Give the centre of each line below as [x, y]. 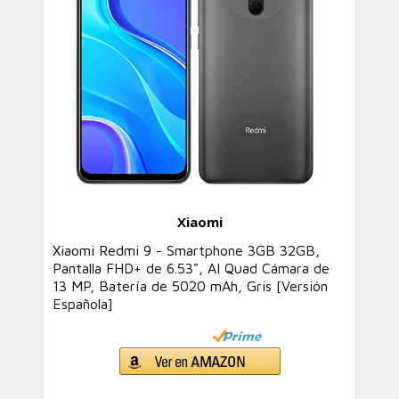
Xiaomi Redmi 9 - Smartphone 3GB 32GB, [186, 250]
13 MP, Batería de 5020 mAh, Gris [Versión [190, 286]
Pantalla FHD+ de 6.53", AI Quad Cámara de [191, 268]
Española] [83, 304]
